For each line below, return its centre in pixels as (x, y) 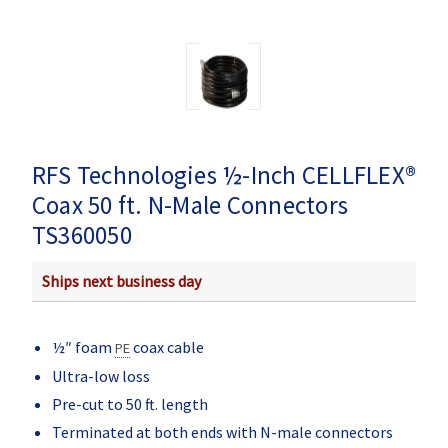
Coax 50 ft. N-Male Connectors (190, 204)
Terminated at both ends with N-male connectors (222, 431)
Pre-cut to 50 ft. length (129, 403)
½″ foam (83, 346)
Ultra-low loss (100, 375)
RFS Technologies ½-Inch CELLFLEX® (224, 174)
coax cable (166, 346)
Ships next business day (121, 280)
